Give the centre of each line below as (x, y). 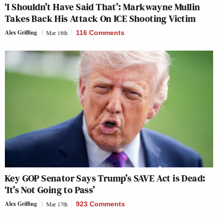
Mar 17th (57, 204)
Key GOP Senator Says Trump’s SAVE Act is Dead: (105, 178)
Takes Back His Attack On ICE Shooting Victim (100, 18)
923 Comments (100, 204)
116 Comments (100, 32)
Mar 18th (57, 32)
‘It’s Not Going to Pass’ (50, 190)
